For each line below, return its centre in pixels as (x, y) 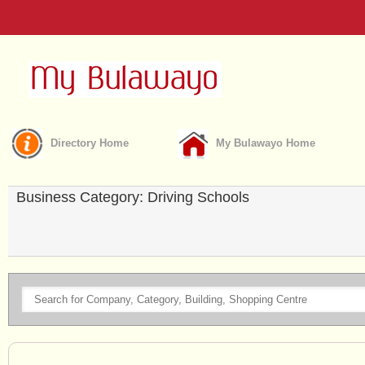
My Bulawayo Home (266, 143)
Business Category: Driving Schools (133, 197)
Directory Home (90, 143)
